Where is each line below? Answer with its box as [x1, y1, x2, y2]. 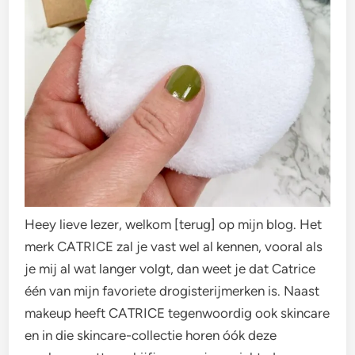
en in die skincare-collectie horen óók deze [25, 327, 277, 344]
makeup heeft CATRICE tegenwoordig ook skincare [25, 305, 330, 322]
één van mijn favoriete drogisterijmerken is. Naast [25, 283, 320, 300]
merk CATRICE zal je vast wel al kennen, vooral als [25, 239, 323, 255]
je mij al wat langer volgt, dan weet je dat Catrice [25, 261, 316, 277]
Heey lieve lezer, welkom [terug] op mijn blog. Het [25, 216, 323, 233]
